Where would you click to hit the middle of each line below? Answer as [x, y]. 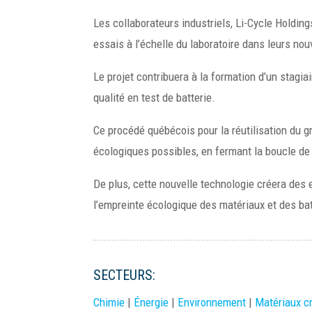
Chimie [109, 302]
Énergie [151, 302]
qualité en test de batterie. [155, 97]
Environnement [212, 302]
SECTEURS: [125, 275]
